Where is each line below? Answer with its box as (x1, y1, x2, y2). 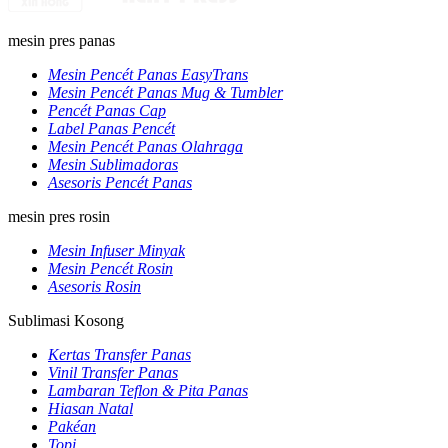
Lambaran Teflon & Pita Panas (48, 382, 248, 399)
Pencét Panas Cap (48, 102, 166, 119)
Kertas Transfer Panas (48, 346, 191, 363)
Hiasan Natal (48, 400, 133, 417)
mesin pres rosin (8, 208, 110, 225)
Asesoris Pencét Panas (48, 174, 192, 191)
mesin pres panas (8, 32, 115, 49)
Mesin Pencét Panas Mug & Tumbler (48, 84, 283, 101)
